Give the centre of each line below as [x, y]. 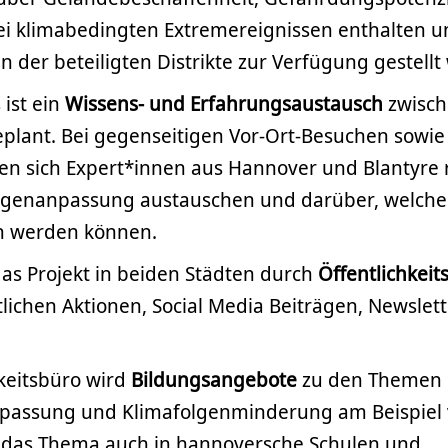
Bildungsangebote [216, 379]
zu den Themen [372, 379]
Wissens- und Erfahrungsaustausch [221, 103]
